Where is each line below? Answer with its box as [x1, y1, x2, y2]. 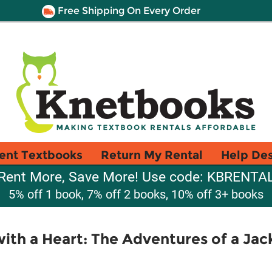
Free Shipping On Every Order [55, 5, 200, 16]
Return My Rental [101, 148, 203, 162]
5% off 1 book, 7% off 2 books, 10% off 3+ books [8, 187, 263, 202]
